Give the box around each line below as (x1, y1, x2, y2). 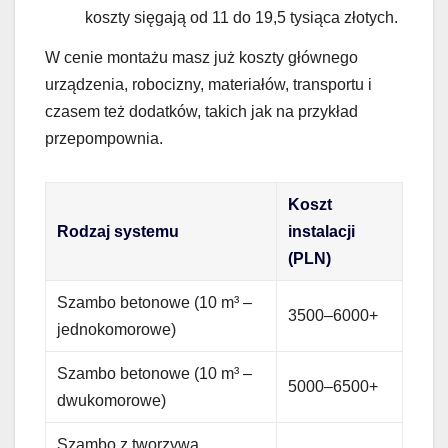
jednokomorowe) (57, 320, 177, 338)
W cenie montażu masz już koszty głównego (45, 48, 358, 66)
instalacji (288, 222, 356, 240)
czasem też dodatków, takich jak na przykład (45, 102, 358, 120)
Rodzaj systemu (57, 222, 180, 240)
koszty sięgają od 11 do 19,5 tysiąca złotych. (85, 8, 398, 26)
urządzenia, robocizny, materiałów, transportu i (45, 75, 372, 93)
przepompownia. (45, 129, 163, 147)
